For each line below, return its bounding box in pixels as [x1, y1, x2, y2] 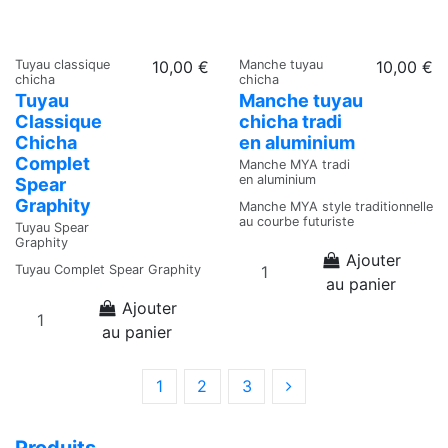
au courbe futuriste [239, 214, 354, 230]
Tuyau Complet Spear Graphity [15, 262, 201, 278]
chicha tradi [239, 111, 342, 133]
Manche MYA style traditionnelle [239, 199, 433, 215]
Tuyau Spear [15, 219, 89, 235]
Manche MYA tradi [239, 156, 350, 172]
